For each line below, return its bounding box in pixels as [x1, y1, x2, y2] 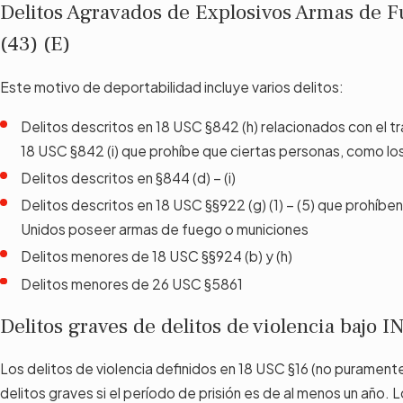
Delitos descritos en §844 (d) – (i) [21, 169, 237, 187]
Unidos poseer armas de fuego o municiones [21, 220, 309, 238]
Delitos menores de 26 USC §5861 [21, 274, 244, 292]
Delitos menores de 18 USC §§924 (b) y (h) [21, 247, 293, 265]
